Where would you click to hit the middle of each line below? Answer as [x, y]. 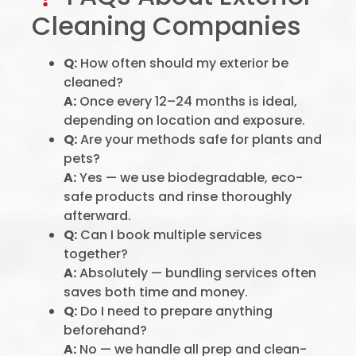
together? [96, 254]
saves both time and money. [156, 292]
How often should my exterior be [183, 63]
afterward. [97, 216]
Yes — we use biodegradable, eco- [190, 178]
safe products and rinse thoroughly [178, 197]
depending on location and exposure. [184, 120]
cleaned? [93, 82]
